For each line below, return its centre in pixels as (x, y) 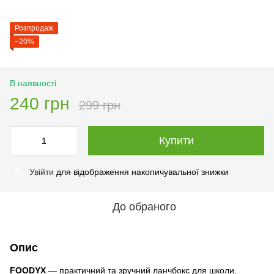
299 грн (100, 105)
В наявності (33, 83)
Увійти (42, 172)
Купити (176, 140)
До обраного (144, 206)
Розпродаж (34, 28)
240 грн (39, 103)
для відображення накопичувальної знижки (141, 172)
